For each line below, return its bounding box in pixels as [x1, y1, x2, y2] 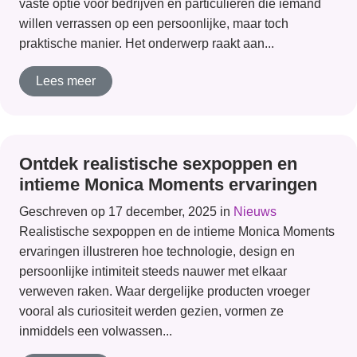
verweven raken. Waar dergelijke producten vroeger [19, 284, 310, 298]
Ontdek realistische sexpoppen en [19, 154, 297, 174]
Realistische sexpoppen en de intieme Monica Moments [19, 225, 335, 238]
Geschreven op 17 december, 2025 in [19, 205, 233, 218]
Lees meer [36, 74, 96, 88]
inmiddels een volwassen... [19, 324, 172, 338]
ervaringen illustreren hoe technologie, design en [19, 245, 295, 258]
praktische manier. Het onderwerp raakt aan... [19, 37, 274, 50]
